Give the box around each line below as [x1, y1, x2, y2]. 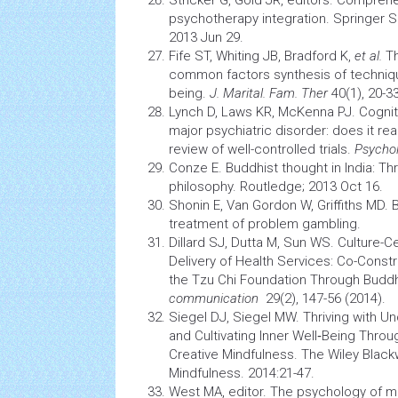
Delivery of [169, 253, 235, 269]
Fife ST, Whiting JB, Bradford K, [169, 48, 354, 64]
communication [169, 291, 259, 306]
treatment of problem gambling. [169, 216, 361, 232]
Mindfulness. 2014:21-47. [169, 365, 314, 381]
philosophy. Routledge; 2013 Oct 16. [169, 179, 383, 195]
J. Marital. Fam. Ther [210, 85, 328, 101]
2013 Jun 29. [169, 29, 243, 45]
